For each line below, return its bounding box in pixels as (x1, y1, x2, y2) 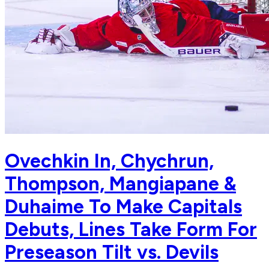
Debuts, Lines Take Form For (5, 217, 257, 241)
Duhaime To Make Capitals (5, 195, 242, 218)
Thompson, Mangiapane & (5, 172, 236, 195)
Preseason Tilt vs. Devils (5, 240, 219, 264)
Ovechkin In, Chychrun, (5, 149, 214, 172)
